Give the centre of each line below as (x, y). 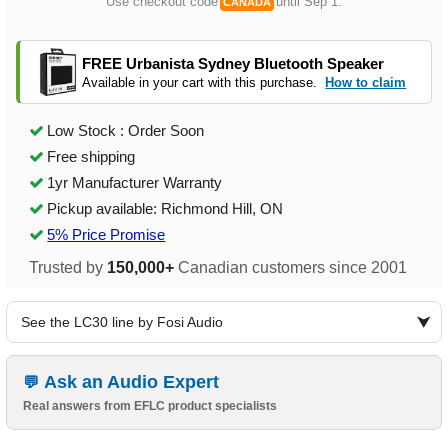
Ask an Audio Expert (132, 382)
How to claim (366, 82)
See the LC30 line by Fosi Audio (122, 322)
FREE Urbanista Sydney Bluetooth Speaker (233, 63)
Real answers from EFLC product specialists (150, 406)
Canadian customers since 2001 (291, 268)
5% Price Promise (106, 235)
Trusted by (68, 268)
